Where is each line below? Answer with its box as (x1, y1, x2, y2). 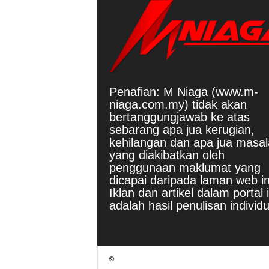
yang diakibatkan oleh (109, 148, 225, 162)
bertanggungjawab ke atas (109, 110, 250, 124)
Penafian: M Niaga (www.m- (109, 85, 258, 98)
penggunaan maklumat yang (109, 160, 261, 174)
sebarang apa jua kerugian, (109, 122, 255, 136)
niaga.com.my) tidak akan (109, 97, 247, 111)
